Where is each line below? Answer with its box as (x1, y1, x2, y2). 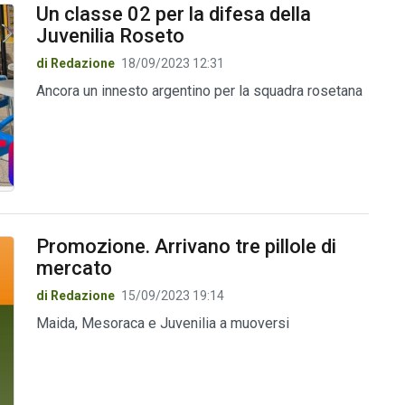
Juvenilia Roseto (35, 24, 184, 47)
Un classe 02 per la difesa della (35, 2, 311, 25)
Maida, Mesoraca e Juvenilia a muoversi (35, 315, 289, 333)
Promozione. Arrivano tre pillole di (35, 235, 336, 259)
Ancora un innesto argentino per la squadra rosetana (35, 81, 363, 99)
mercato (35, 257, 112, 280)
